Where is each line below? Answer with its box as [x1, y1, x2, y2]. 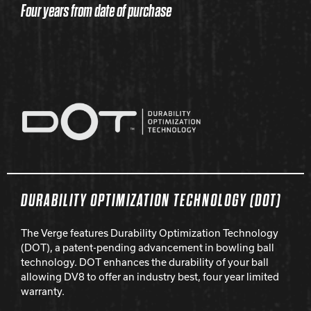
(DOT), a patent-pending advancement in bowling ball [21, 240, 274, 255]
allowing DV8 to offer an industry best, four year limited [21, 269, 279, 284]
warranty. [21, 284, 65, 299]
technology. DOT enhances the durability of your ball [21, 255, 269, 269]
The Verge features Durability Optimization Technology [21, 226, 278, 240]
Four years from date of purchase [21, 1, 171, 21]
